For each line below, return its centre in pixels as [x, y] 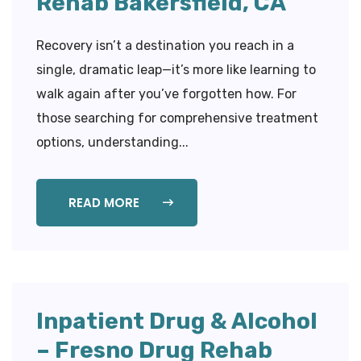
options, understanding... [112, 142]
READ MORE [106, 202]
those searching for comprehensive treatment [177, 118]
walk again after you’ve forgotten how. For [166, 93]
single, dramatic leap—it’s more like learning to [176, 69]
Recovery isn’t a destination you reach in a [165, 45]
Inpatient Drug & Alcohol [177, 321]
